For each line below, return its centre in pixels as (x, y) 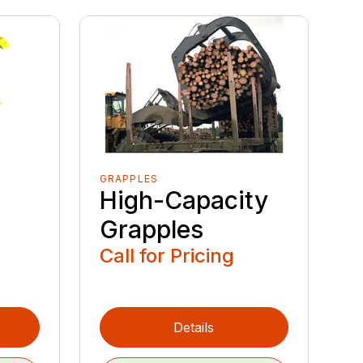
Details (194, 327)
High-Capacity (184, 200)
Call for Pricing (167, 255)
